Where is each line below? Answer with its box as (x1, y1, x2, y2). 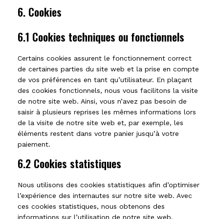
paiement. (18, 140, 50, 148)
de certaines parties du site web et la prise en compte (18, 65, 199, 73)
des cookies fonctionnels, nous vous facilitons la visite (18, 87, 198, 94)
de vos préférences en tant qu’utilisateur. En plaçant (18, 76, 192, 84)
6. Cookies (18, 4, 62, 20)
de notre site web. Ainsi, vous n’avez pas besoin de (18, 97, 187, 105)
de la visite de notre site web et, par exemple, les (18, 119, 183, 127)
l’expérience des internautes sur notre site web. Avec (18, 192, 192, 199)
